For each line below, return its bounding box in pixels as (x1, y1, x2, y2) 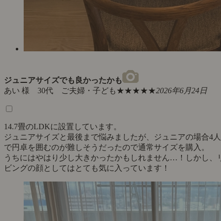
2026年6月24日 (156, 86, 207, 95)
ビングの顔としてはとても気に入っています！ (4, 164, 170, 173)
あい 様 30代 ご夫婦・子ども (4, 86, 116, 95)
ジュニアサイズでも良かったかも (4, 76, 122, 85)
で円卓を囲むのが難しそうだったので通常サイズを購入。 (4, 143, 209, 152)
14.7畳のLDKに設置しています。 (4, 122, 121, 131)
